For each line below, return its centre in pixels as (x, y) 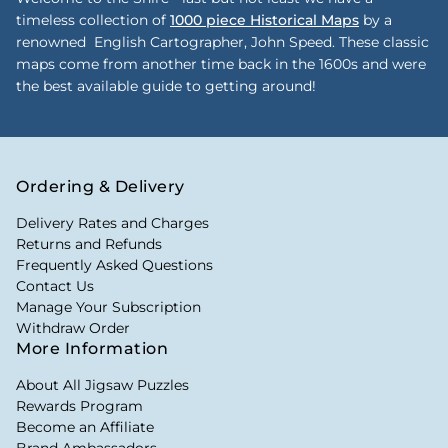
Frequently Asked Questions (114, 264)
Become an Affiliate (85, 426)
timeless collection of (93, 19)
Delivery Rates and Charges (112, 222)
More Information (92, 348)
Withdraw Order (73, 327)
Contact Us (55, 285)
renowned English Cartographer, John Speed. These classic (222, 41)
